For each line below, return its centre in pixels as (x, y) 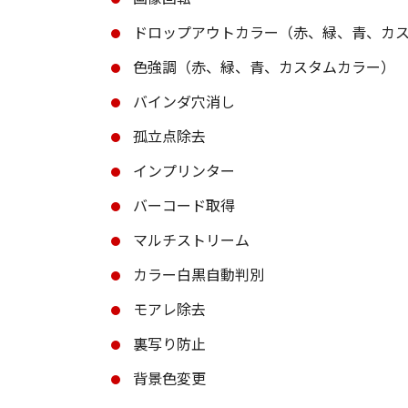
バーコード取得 (184, 205)
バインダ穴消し (184, 101)
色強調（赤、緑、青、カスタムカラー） (264, 66)
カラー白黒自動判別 (199, 274)
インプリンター (184, 170)
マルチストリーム (191, 240)
